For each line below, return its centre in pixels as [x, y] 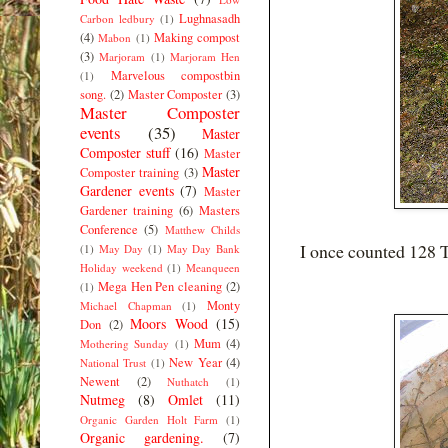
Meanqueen [213, 267]
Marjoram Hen [204, 56]
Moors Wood [169, 323]
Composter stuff [125, 152]
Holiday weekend [121, 267]
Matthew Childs [202, 229]
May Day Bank [203, 248]
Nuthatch [188, 381]
